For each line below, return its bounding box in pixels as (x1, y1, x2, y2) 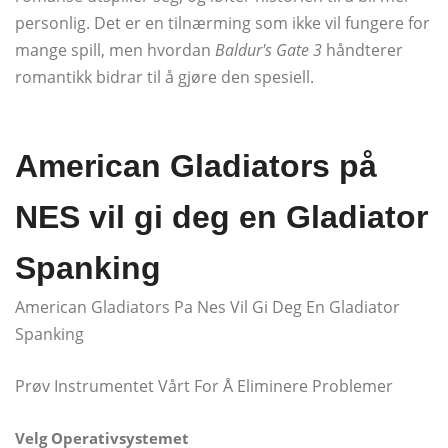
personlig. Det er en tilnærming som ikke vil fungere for (15, 11, 430, 34)
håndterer (322, 38, 403, 61)
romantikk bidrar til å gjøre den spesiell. (15, 65, 314, 88)
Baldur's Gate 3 (215, 38, 322, 61)
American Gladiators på (15, 147, 377, 184)
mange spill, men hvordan (15, 38, 215, 61)
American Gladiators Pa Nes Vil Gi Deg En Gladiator (15, 295, 400, 318)
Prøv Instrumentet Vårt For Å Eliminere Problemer (15, 374, 393, 397)
